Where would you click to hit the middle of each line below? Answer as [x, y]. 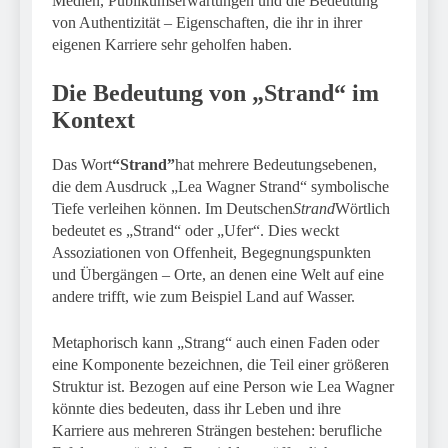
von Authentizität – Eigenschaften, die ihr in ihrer [207, 22]
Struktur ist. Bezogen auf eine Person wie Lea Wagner [223, 386]
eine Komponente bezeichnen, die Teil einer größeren [220, 364]
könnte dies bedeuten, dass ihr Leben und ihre [196, 408]
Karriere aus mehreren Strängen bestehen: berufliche [217, 430]
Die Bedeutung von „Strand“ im [215, 93]
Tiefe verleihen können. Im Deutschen [172, 208]
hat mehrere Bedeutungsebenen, [276, 164]
